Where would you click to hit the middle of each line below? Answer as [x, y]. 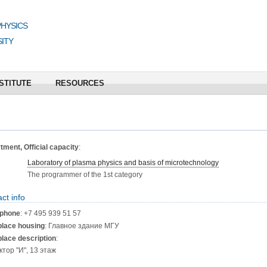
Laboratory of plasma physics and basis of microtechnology [123, 163]
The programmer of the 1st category [85, 175]
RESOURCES [80, 83]
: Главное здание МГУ [82, 226]
